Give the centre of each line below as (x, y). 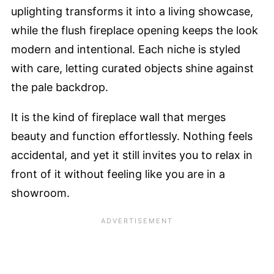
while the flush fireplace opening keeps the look (135, 30)
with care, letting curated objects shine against (132, 68)
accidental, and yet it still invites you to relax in (132, 155)
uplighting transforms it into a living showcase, (132, 11)
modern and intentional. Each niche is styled (126, 49)
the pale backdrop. (60, 87)
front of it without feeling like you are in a (118, 174)
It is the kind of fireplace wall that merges (118, 117)
